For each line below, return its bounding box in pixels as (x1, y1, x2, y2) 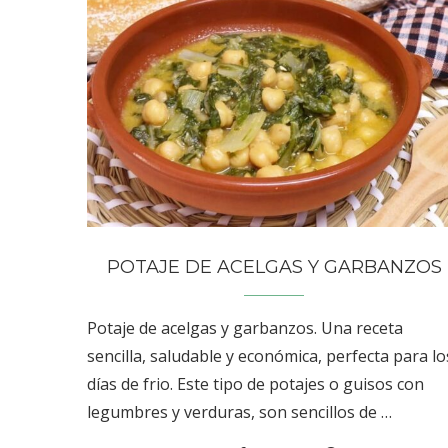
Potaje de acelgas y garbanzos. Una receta (87, 316, 403, 339)
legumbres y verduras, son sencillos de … (87, 400, 392, 423)
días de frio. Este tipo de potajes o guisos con (87, 372, 424, 395)
